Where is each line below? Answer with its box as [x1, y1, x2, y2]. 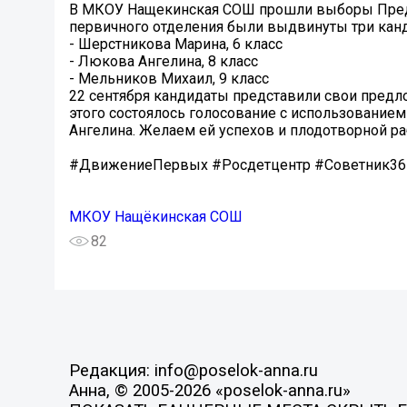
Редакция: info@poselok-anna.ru [68, 361, 318, 382]
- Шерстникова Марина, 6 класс [69, 35, 283, 54]
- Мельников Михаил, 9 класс [69, 70, 269, 88]
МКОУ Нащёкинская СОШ [69, 208, 243, 226]
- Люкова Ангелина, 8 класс [69, 53, 258, 71]
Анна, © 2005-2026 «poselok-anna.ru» [68, 381, 351, 402]
